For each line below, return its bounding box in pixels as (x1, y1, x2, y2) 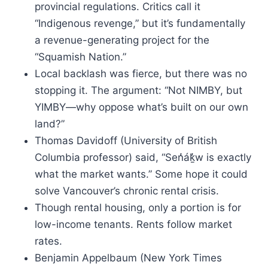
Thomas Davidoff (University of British (35, 135, 217, 147)
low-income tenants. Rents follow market (35, 218, 232, 230)
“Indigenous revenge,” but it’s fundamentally (35, 17, 245, 29)
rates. (35, 235, 62, 247)
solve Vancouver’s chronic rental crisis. (35, 185, 219, 197)
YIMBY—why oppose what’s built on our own (35, 101, 248, 113)
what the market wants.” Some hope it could (35, 168, 248, 180)
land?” (35, 118, 65, 130)
